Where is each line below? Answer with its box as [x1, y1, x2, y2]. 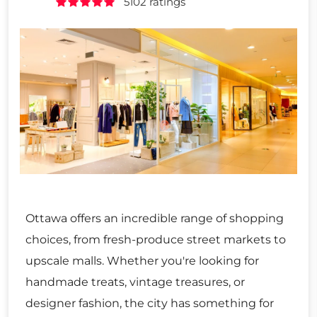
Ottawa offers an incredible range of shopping [25, 211, 284, 225]
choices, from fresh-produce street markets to [25, 232, 286, 246]
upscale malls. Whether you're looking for [25, 253, 259, 267]
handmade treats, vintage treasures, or [25, 275, 245, 289]
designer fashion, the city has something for [25, 296, 274, 310]
